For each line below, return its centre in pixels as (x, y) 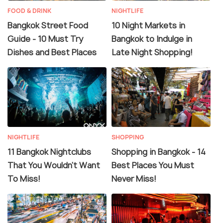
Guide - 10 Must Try (45, 39)
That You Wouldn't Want (54, 165)
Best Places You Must (153, 165)
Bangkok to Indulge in (152, 39)
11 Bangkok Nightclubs (49, 152)
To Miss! (24, 178)
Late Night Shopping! (152, 52)
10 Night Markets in (148, 25)
